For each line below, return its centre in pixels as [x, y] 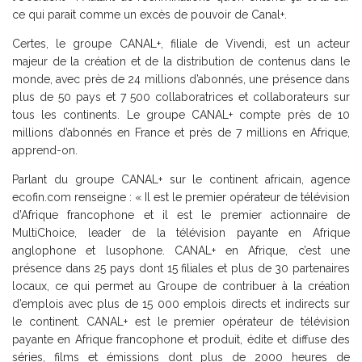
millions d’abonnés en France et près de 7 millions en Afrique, [181, 132]
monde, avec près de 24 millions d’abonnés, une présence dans [181, 79]
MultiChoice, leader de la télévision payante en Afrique [181, 232]
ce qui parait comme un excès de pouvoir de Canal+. [149, 14]
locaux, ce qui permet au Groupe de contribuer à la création [181, 286]
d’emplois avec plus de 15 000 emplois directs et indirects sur [181, 303]
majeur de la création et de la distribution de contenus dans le [181, 61]
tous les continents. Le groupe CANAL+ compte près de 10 [181, 114]
